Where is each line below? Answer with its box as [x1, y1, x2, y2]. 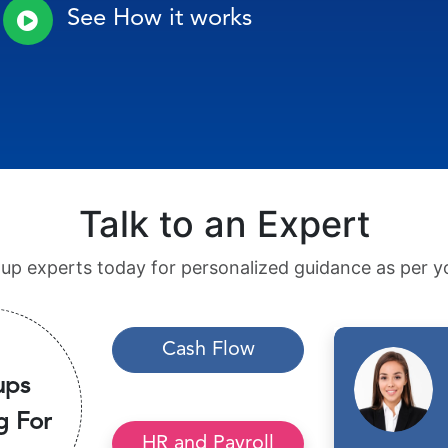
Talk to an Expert [78, 202, 370, 246]
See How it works [66, 7, 252, 31]
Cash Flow [161, 340, 255, 360]
